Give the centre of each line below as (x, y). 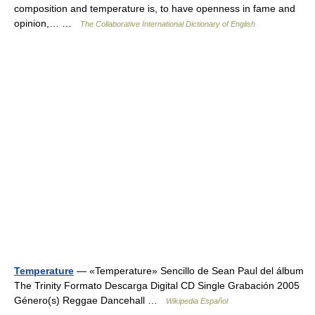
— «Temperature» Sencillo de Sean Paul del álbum (189, 270)
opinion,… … (47, 23)
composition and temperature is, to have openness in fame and (155, 8)
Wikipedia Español (197, 301)
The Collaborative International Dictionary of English (168, 24)
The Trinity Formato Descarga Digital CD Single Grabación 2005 (157, 285)
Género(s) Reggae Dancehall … (90, 300)
